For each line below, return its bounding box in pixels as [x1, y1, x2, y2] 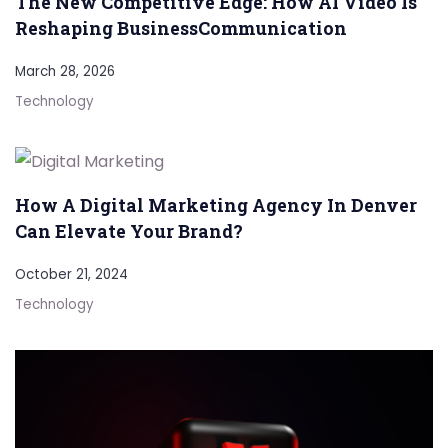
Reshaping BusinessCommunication [15, 16, 347, 41]
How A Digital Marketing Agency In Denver [15, 193, 417, 218]
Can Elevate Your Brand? [15, 219, 243, 244]
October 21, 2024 [15, 265, 128, 285]
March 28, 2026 [15, 62, 115, 82]
